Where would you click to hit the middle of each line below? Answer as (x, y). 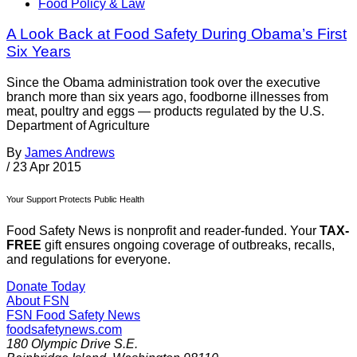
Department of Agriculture (78, 126)
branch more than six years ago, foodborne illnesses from (167, 97)
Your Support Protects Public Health (75, 200)
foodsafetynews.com (64, 330)
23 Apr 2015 (47, 167)
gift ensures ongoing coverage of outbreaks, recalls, (188, 245)
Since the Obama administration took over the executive (163, 83)
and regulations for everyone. (88, 260)
